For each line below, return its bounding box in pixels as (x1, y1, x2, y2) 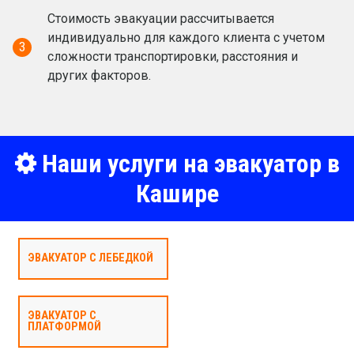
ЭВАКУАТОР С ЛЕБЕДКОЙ (27, 251, 153, 265)
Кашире (135, 179, 219, 209)
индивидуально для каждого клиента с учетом (47, 30, 325, 46)
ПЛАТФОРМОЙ (27, 319, 101, 333)
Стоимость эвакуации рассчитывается (47, 11, 274, 27)
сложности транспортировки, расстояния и (47, 49, 298, 65)
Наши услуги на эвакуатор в (36, 149, 340, 179)
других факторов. (47, 68, 151, 84)
